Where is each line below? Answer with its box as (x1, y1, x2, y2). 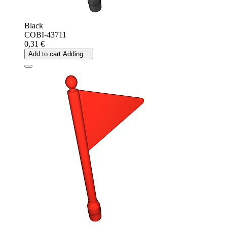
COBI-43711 (24, 30, 66, 39)
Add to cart (28, 50, 61, 58)
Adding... (63, 50, 89, 58)
